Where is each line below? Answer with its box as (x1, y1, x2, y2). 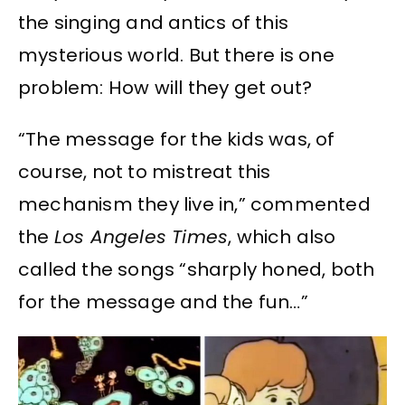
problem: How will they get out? (18, 75, 313, 101)
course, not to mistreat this (18, 158, 271, 184)
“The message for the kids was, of (18, 126, 335, 152)
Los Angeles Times (53, 223, 229, 250)
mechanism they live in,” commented (18, 191, 371, 217)
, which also (228, 223, 336, 250)
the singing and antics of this (18, 10, 289, 36)
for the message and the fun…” (18, 288, 308, 315)
